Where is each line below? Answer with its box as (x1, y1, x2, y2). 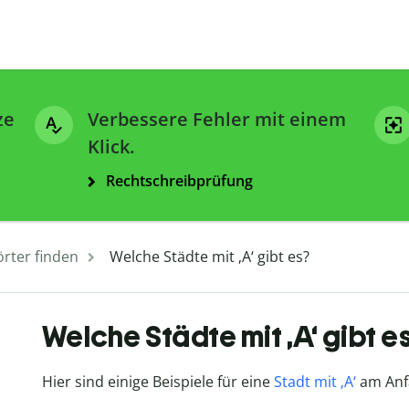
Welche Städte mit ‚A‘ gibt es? (110, 246, 309, 267)
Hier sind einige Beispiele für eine (41, 372, 274, 393)
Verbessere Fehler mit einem (88, 107, 346, 132)
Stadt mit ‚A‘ (273, 372, 356, 393)
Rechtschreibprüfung (106, 171, 253, 192)
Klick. (88, 134, 134, 160)
